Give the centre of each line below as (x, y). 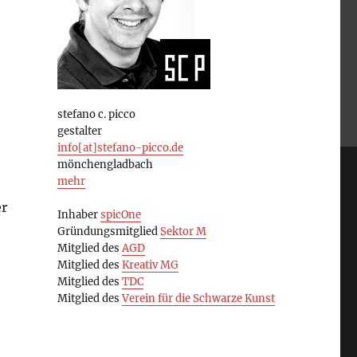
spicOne (120, 215)
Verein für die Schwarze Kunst (198, 299)
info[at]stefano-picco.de (120, 148)
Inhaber (78, 215)
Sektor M (183, 232)
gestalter (79, 131)
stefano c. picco (96, 115)
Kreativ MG (150, 265)
